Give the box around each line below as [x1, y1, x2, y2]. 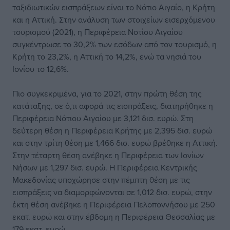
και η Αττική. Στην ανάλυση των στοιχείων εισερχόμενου [12, 14, 215, 25]
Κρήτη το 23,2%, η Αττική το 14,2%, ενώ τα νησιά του [12, 51, 201, 62]
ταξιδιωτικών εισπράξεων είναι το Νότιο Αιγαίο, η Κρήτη [12, 2, 215, 13]
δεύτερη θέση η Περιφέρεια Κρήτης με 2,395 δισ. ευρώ [12, 125, 212, 136]
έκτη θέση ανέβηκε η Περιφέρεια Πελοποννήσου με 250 [12, 199, 215, 210]
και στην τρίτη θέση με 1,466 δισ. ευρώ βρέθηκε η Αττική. [12, 137, 218, 148]
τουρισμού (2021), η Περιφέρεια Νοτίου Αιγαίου [12, 26, 183, 37]
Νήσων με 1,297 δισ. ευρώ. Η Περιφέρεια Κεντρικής [12, 162, 197, 173]
